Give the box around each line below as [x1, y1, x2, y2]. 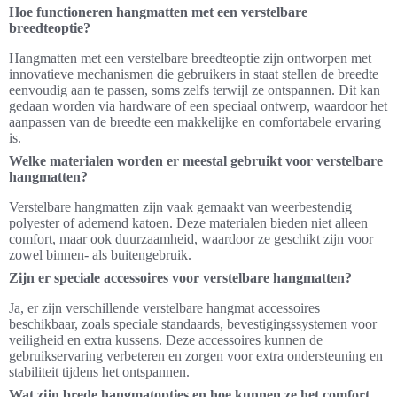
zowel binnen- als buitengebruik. [9, 247, 191, 262]
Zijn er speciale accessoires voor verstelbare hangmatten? [9, 270, 352, 285]
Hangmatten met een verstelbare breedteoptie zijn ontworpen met [9, 51, 371, 66]
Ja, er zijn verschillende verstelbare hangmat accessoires [9, 300, 320, 315]
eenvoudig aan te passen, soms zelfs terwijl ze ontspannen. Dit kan [9, 82, 380, 97]
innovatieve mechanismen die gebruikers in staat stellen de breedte [9, 66, 378, 82]
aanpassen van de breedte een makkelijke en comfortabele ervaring [9, 114, 381, 129]
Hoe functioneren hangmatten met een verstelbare [9, 4, 307, 19]
